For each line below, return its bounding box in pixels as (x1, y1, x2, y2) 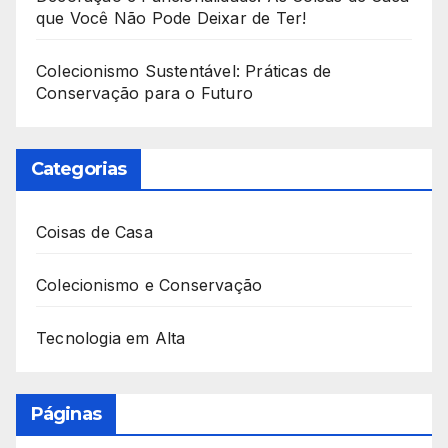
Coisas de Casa (36, 221, 153, 242)
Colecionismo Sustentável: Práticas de (36, 61, 332, 82)
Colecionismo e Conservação (36, 274, 263, 295)
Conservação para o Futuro (36, 83, 253, 104)
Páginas (31, 402, 101, 425)
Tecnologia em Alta (36, 327, 186, 348)
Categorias (31, 157, 126, 180)
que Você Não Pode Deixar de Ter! (36, 8, 307, 29)
